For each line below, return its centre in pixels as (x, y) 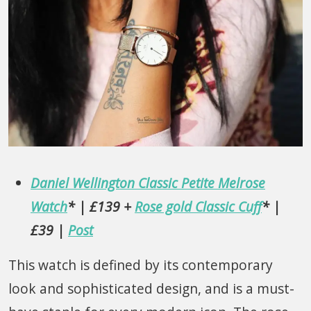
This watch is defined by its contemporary (141, 264)
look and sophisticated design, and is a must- (151, 288)
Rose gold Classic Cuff (198, 206)
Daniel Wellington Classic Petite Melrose (148, 183)
